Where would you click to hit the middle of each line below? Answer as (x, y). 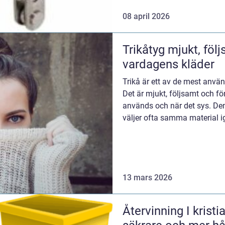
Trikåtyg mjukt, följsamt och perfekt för (145, 50)
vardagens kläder (168, 65)
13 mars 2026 (147, 177)
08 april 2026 (146, 17)
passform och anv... (157, 130)
